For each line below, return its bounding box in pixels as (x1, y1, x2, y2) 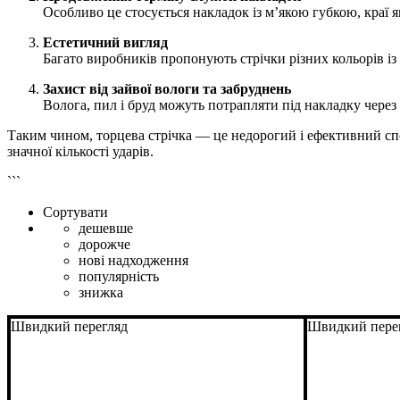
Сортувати (43, 204, 108, 220)
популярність (79, 268, 159, 284)
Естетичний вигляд (43, 34, 168, 50)
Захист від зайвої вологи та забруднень (43, 80, 291, 96)
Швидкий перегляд (11, 318, 128, 334)
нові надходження (79, 252, 188, 268)
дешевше (79, 220, 133, 236)
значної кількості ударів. (7, 143, 154, 159)
